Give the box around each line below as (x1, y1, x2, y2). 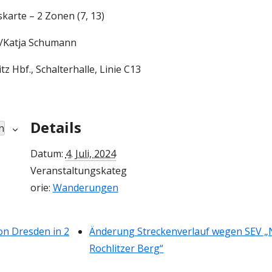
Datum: (30, 147, 63, 161)
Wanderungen (52, 181, 118, 195)
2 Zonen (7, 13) (35, 9, 104, 23)
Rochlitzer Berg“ (89, 242, 164, 256)
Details (30, 117, 81, 138)
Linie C (97, 63, 130, 76)
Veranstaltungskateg (30, 164, 127, 178)
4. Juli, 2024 (65, 147, 116, 161)
